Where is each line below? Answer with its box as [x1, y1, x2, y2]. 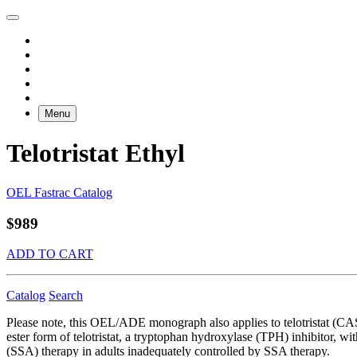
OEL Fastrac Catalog [6, 185, 112, 199]
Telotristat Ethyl [6, 139, 185, 168]
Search [49, 288, 83, 303]
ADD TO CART [6, 247, 93, 261]
